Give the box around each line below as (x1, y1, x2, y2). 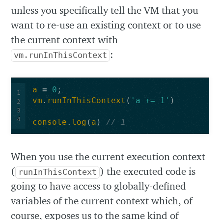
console (32, 117, 67, 127)
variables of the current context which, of (11, 194, 193, 207)
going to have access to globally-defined (11, 180, 187, 192)
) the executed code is (100, 165, 196, 178)
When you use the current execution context (11, 150, 206, 163)
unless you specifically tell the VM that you (11, 4, 199, 17)
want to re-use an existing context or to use (11, 19, 201, 31)
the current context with (11, 33, 118, 46)
